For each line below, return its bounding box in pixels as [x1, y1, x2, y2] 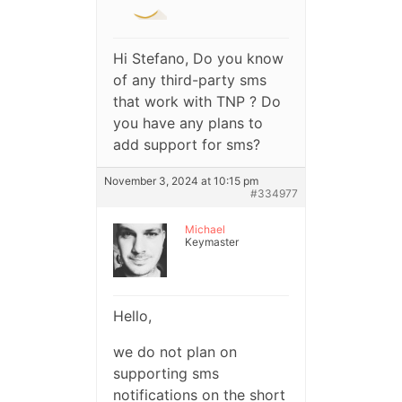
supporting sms [112, 364, 219, 383]
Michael [184, 223, 225, 237]
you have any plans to [112, 114, 263, 133]
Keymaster [184, 235, 239, 249]
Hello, [112, 307, 152, 326]
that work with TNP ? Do [112, 92, 281, 111]
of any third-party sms [112, 71, 267, 90]
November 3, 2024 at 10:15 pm [103, 174, 258, 188]
